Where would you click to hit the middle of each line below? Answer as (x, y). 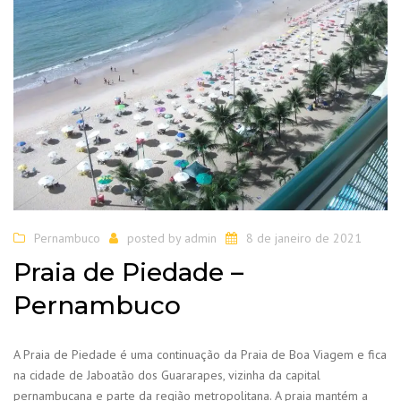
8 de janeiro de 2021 (304, 239)
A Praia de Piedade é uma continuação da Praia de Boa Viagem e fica (200, 354)
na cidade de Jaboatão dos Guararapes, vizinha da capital (167, 375)
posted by (156, 239)
